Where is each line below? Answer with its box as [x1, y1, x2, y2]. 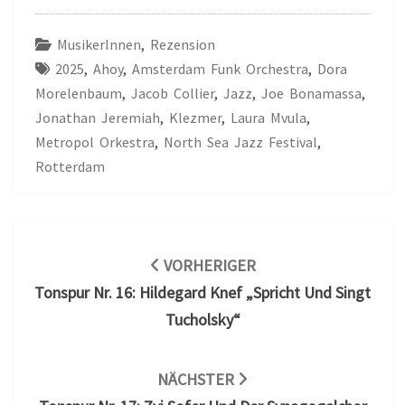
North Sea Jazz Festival [164, 132, 317, 151]
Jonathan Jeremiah [35, 108, 160, 127]
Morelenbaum [35, 83, 122, 102]
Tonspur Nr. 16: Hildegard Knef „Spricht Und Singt [34, 281, 371, 303]
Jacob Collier [131, 83, 214, 102]
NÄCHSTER [157, 368, 238, 390]
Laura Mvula [231, 108, 306, 127]
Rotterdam [35, 156, 105, 175]
